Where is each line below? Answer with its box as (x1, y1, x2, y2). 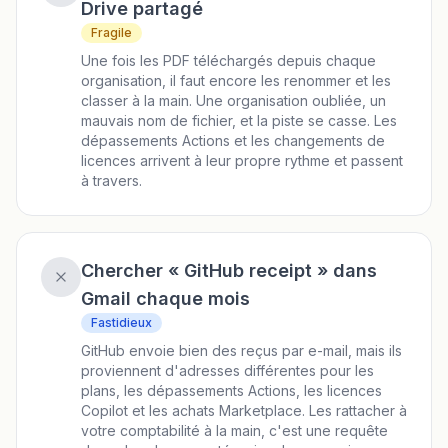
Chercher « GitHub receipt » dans (81, 260, 377, 281)
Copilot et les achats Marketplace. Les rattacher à (81, 402, 407, 419)
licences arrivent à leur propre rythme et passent (81, 152, 403, 169)
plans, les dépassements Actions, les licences (81, 382, 382, 399)
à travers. (81, 172, 142, 189)
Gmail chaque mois (81, 288, 250, 309)
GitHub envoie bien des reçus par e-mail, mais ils (81, 342, 402, 359)
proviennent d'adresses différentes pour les (81, 362, 374, 379)
